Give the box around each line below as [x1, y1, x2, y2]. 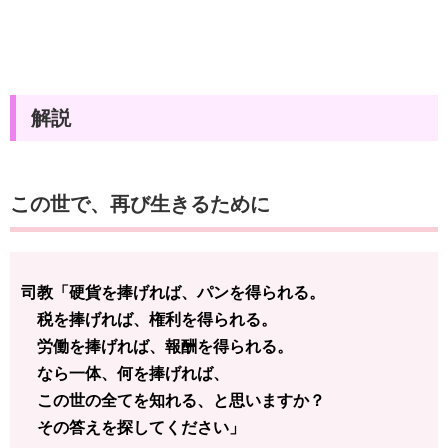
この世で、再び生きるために [10, 193, 270, 216]
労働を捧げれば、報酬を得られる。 [21, 338, 293, 356]
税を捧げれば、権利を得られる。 [21, 311, 277, 329]
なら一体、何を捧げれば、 [21, 365, 229, 383]
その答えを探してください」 [21, 419, 245, 437]
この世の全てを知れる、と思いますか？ [21, 392, 325, 410]
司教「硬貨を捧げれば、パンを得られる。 [21, 284, 325, 302]
